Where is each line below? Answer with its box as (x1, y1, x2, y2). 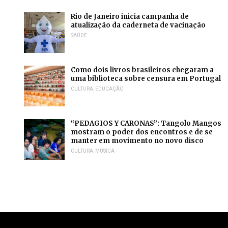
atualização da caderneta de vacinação (71, 21, 206, 30)
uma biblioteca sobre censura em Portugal (71, 74, 221, 83)
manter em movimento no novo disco (71, 136, 204, 146)
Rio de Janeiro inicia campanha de (71, 12, 189, 21)
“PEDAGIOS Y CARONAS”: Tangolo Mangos (71, 119, 221, 128)
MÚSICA (95, 148, 115, 154)
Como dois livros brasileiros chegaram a (71, 66, 214, 75)
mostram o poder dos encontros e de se (71, 128, 213, 137)
